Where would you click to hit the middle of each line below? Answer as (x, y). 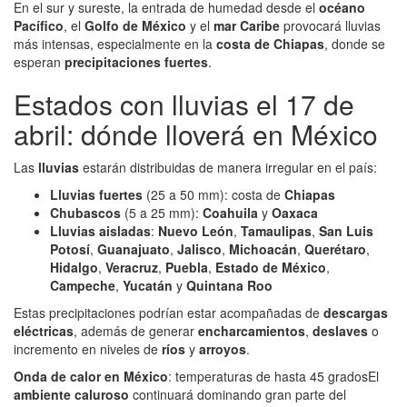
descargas (356, 313)
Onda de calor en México (91, 377)
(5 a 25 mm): (162, 213)
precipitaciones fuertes (136, 62)
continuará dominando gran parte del (238, 395)
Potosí (70, 249)
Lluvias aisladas (100, 231)
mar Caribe (247, 26)
